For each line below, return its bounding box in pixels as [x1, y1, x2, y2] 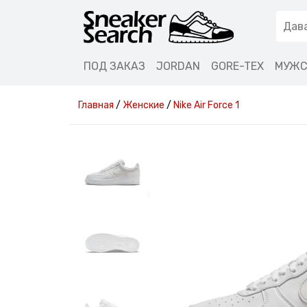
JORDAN [156, 60, 200, 73]
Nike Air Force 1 [173, 99, 239, 111]
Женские [123, 99, 164, 111]
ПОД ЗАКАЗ [84, 60, 145, 73]
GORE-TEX [211, 60, 264, 73]
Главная [78, 99, 114, 111]
